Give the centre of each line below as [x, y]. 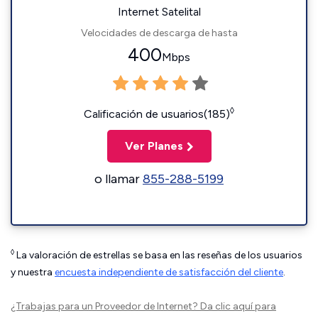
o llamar [119, 179]
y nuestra [33, 272]
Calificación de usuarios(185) [157, 114]
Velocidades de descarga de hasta [159, 33]
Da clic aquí [226, 306]
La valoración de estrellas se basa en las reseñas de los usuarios [158, 255]
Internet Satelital [159, 12]
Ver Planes [154, 146]
